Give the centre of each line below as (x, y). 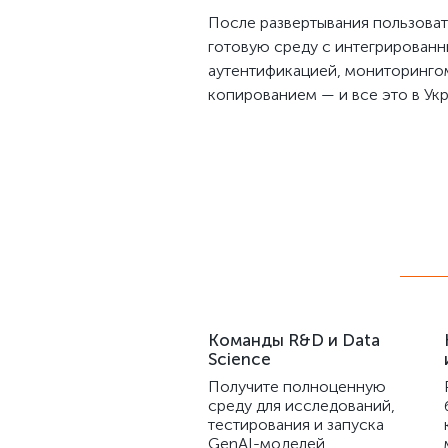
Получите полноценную (297, 386)
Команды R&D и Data (294, 340)
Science (239, 359)
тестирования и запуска (296, 424)
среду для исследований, (301, 405)
